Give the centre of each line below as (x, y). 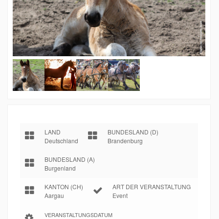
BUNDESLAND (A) (70, 159)
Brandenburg (125, 140)
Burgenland (60, 168)
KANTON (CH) (64, 186)
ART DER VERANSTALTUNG (152, 186)
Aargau (54, 195)
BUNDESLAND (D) (133, 131)
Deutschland (61, 140)
